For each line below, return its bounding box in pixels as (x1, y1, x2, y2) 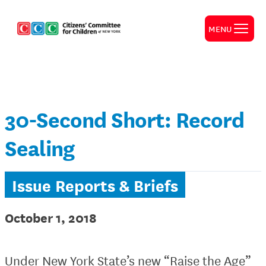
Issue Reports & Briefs (12, 173, 178, 197)
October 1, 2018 (5, 208, 97, 226)
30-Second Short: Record (5, 103, 244, 134)
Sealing (5, 132, 74, 162)
